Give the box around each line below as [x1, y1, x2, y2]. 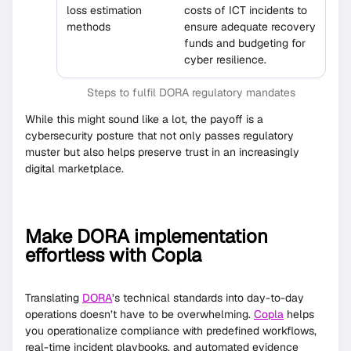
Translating [25, 290, 82, 305]
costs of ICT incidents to [184, 2, 307, 17]
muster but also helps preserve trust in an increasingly [25, 144, 299, 159]
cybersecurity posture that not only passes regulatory [25, 128, 294, 143]
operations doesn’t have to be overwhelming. [25, 306, 254, 321]
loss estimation [67, 2, 142, 17]
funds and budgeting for [184, 35, 306, 50]
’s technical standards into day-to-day [112, 290, 304, 305]
